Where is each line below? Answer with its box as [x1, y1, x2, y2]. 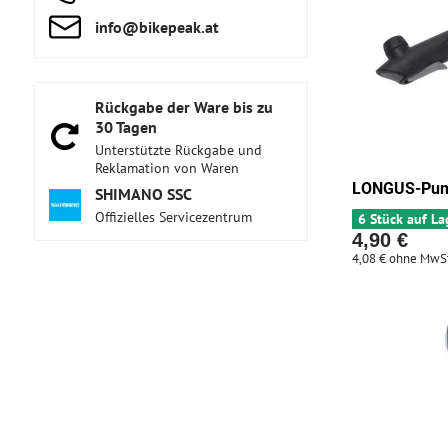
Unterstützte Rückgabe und [94, 141, 262, 159]
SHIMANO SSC [94, 184, 192, 204]
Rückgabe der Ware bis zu [94, 97, 273, 117]
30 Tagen [94, 117, 157, 137]
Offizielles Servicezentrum [94, 208, 252, 226]
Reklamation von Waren [94, 159, 239, 177]
